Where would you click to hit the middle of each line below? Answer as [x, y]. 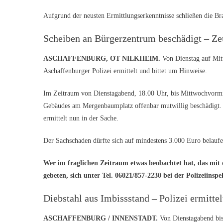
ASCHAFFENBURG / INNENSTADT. [102, 218]
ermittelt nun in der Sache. [81, 118]
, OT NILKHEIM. [133, 58]
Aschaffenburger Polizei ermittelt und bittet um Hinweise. [125, 71]
